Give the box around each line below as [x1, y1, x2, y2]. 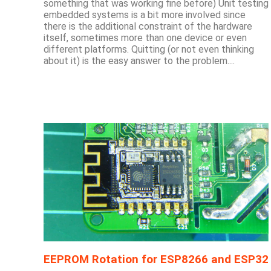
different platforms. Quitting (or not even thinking [44, 43, 254, 55]
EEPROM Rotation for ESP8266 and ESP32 [44, 252, 269, 266]
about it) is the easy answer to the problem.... [44, 54, 235, 67]
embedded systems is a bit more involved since [44, 8, 246, 21]
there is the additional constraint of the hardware [44, 20, 252, 32]
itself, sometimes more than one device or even [44, 31, 247, 44]
